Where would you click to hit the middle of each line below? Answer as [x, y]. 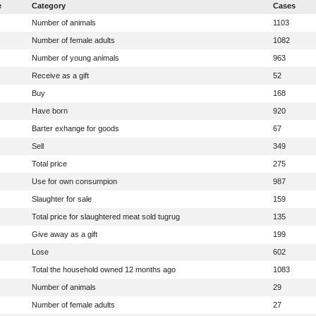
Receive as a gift [60, 75]
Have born [49, 110]
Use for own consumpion [74, 181]
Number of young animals [75, 57]
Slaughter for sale [61, 199]
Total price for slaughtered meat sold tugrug [105, 216]
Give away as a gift [64, 234]
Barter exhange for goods [75, 128]
